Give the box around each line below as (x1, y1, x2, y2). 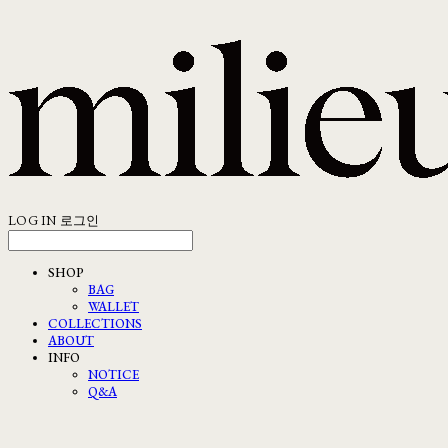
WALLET (88, 298, 139, 315)
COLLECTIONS (48, 315, 142, 332)
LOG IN (8, 212, 57, 229)
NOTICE (88, 366, 139, 383)
